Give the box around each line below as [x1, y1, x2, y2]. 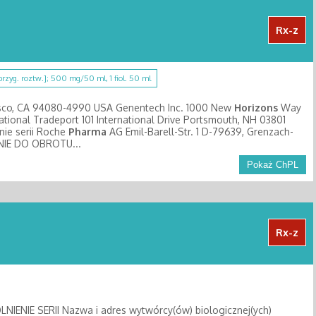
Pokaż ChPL [247, 159, 298, 170]
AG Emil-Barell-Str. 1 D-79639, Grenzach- [107, 126, 293, 138]
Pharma [68, 126, 107, 138]
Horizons [234, 102, 278, 114]
